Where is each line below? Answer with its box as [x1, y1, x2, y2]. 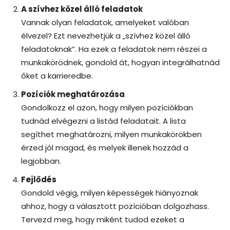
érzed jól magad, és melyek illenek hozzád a [21, 142, 188, 153]
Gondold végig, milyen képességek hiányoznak [21, 187, 198, 198]
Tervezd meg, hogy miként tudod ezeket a [21, 214, 184, 225]
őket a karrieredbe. [21, 70, 93, 81]
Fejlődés [21, 174, 56, 185]
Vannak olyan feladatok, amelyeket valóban [21, 16, 189, 28]
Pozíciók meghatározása [21, 88, 125, 100]
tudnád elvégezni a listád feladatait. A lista [21, 115, 186, 126]
